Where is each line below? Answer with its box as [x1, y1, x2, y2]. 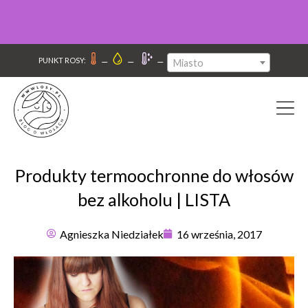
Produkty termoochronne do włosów [14, 164, 294, 186]
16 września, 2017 [176, 227, 262, 241]
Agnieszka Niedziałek [59, 227, 164, 241]
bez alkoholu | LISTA [78, 188, 230, 210]
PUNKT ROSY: [38, 56, 86, 65]
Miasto [173, 56, 203, 69]
